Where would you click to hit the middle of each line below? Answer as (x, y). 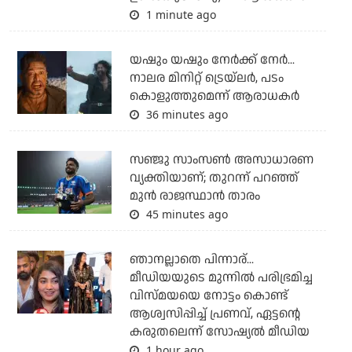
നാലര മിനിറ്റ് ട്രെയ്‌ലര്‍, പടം (206, 79)
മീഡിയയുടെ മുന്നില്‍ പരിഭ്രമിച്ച (221, 278)
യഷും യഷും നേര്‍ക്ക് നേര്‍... (212, 60)
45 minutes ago (185, 214)
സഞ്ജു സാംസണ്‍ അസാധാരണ (221, 160)
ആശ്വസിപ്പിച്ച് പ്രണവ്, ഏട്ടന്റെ (214, 314)
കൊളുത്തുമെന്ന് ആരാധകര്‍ (214, 97)
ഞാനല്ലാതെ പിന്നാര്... (191, 260)
